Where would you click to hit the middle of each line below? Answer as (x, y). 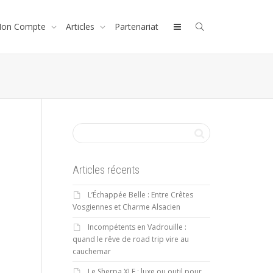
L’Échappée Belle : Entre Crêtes (140, 195)
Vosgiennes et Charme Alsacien (126, 207)
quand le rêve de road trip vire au (130, 239)
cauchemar (91, 251)
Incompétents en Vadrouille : (137, 227)
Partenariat (136, 27)
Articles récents (106, 170)
